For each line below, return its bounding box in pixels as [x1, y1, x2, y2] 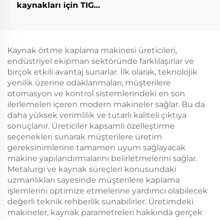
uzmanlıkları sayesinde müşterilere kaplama [7, 175, 180, 185]
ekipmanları [30, 11, 80, 21]
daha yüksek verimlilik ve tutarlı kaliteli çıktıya [7, 110, 187, 120]
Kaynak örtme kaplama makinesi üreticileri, [7, 46, 177, 55]
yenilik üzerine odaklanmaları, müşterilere [7, 78, 171, 87]
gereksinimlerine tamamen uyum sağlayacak [7, 143, 186, 152]
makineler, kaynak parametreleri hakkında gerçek [7, 208, 202, 217]
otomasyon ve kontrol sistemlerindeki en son [7, 89, 185, 98]
